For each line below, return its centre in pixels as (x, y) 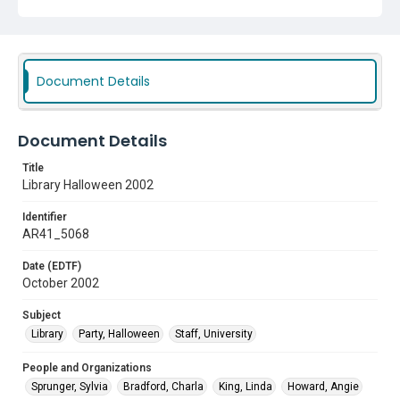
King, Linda (246, 387)
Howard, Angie (323, 387)
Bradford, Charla (163, 387)
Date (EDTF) (52, 266)
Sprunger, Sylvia (70, 387)
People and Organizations (87, 368)
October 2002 (61, 283)
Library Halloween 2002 (88, 185)
